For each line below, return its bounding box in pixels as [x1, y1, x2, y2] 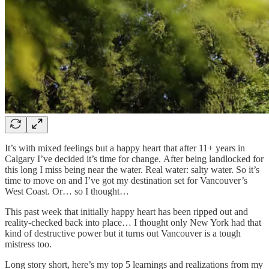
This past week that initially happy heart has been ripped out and [5, 206, 248, 217]
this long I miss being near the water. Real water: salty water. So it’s [5, 164, 259, 175]
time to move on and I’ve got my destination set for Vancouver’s [5, 175, 247, 186]
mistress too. [5, 238, 52, 249]
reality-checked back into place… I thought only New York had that [5, 217, 261, 228]
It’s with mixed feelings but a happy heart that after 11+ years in [5, 142, 245, 153]
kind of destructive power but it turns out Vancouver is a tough [5, 228, 241, 238]
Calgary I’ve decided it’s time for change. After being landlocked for [5, 153, 264, 164]
